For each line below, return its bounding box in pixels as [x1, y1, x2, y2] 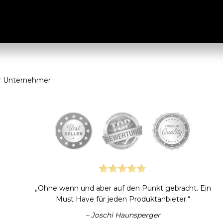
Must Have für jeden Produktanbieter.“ [55, 195, 190, 204]
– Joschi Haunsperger [85, 211, 160, 220]
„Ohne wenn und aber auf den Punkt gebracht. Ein [34, 184, 211, 193]
